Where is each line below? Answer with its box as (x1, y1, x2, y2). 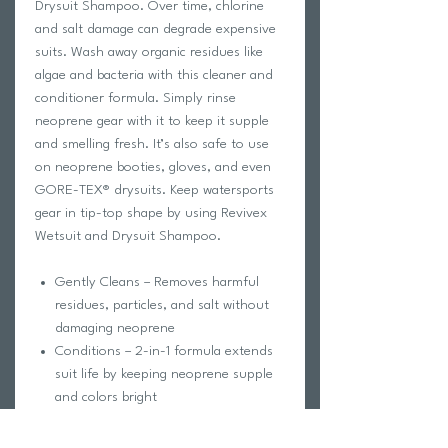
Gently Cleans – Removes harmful (55, 274, 259, 289)
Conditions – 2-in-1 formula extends (55, 343, 273, 358)
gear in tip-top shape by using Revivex (35, 205, 267, 220)
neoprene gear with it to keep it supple (35, 113, 269, 128)
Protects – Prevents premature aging (55, 412, 275, 427)
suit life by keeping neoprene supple (55, 366, 273, 381)
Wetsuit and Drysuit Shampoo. (35, 228, 221, 243)
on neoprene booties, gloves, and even (35, 159, 271, 174)
